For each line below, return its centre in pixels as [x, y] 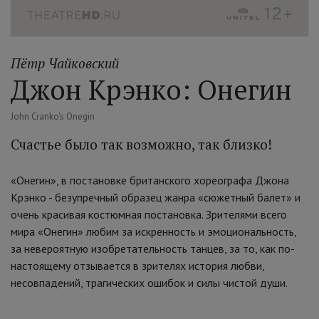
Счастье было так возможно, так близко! [141, 145]
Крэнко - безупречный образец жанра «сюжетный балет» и [156, 198]
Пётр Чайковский [65, 63]
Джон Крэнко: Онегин [151, 90]
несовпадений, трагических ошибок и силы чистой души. [149, 283]
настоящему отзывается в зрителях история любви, [137, 266]
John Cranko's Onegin [53, 117]
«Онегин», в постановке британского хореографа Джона [150, 181]
